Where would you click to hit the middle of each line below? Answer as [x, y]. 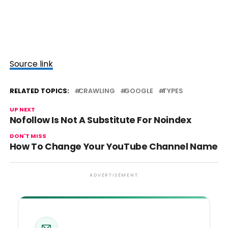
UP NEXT [22, 109]
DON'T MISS [28, 136]
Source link [31, 64]
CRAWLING [96, 91]
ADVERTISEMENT [114, 175]
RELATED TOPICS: [39, 91]
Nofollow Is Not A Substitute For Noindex [100, 120]
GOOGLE [138, 91]
